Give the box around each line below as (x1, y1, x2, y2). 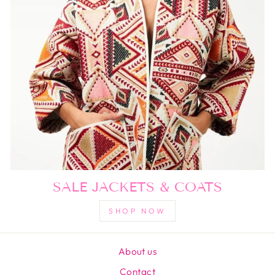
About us (118, 246, 157, 258)
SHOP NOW (109, 206, 166, 216)
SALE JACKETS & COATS (53, 179, 222, 196)
